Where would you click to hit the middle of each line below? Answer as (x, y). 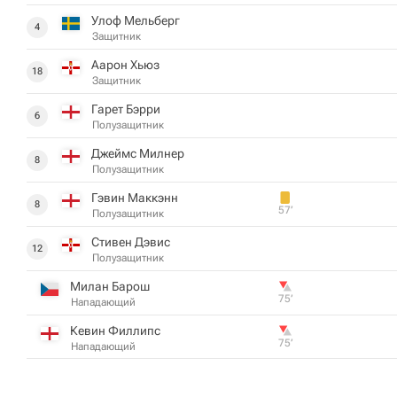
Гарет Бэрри (126, 109)
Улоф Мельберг (136, 20)
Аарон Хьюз (125, 65)
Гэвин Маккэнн (135, 198)
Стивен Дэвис (131, 242)
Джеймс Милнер (138, 153)
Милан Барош (110, 286)
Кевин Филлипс (115, 330)
